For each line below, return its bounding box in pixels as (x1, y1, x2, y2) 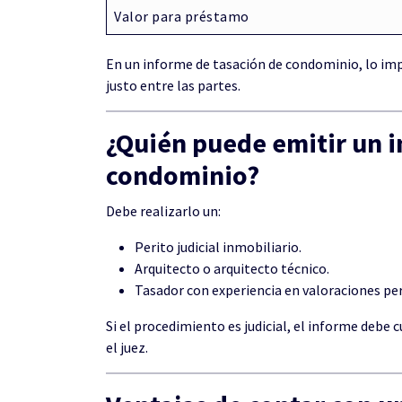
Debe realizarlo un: (106, 202, 221, 220)
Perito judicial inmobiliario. (135, 238, 301, 256)
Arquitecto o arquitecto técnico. (135, 259, 329, 277)
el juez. (106, 338, 148, 356)
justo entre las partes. (106, 76, 240, 94)
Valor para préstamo (114, 7, 249, 25)
